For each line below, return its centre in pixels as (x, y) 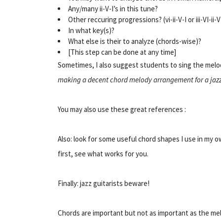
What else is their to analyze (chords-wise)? (135, 41)
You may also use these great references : (122, 109)
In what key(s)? (91, 30)
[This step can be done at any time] (122, 52)
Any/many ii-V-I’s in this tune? (113, 8)
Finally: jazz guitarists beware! (104, 183)
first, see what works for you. (103, 153)
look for (85, 139)
